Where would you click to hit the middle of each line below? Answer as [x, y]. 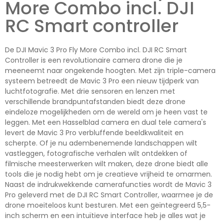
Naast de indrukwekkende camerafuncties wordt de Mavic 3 [108, 185]
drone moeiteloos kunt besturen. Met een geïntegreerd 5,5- [108, 205]
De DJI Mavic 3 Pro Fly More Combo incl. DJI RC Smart [96, 50]
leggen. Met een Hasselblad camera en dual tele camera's [106, 123]
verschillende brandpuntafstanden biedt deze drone [95, 102]
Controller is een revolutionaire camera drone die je [94, 60]
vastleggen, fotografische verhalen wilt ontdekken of [96, 154]
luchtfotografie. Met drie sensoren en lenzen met [90, 92]
